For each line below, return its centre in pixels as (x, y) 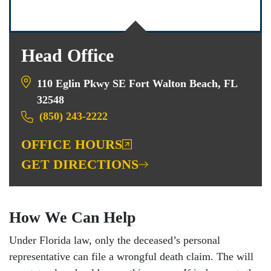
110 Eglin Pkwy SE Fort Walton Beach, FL (137, 83)
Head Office (67, 55)
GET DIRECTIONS (80, 164)
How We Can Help (72, 217)
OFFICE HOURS (72, 144)
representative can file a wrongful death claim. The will (131, 256)
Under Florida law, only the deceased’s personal (115, 240)
